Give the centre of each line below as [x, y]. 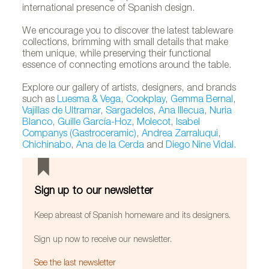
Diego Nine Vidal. [201, 146]
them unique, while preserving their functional [117, 54]
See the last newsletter [75, 263]
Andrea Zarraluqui [180, 134]
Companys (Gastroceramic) [80, 134]
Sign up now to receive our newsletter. [103, 240]
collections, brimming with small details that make [125, 43]
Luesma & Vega [89, 100]
